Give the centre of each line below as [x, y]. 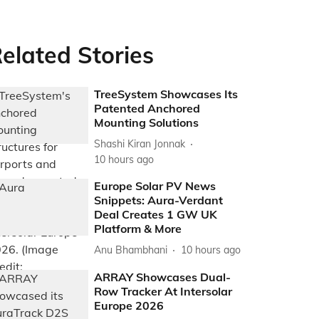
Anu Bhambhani [131, 250]
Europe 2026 [129, 305]
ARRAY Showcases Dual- [163, 277]
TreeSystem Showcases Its [166, 94]
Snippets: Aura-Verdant [159, 200]
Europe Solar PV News [155, 186]
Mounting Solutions [147, 122]
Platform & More [138, 229]
